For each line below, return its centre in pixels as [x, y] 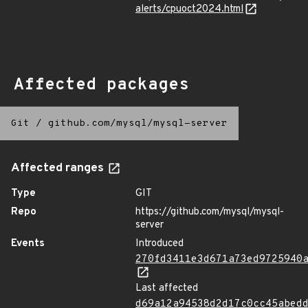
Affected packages [101, 85]
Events [28, 244]
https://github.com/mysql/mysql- [210, 212]
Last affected [167, 288]
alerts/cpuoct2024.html [189, 9]
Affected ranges [59, 168]
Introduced [159, 244]
